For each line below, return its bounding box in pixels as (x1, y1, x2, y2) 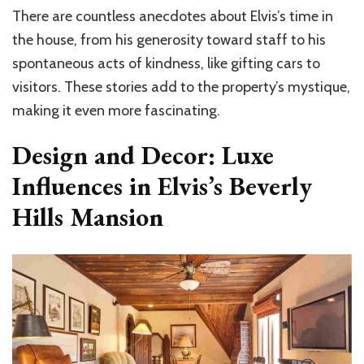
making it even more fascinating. (12, 102, 220, 120)
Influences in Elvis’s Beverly (12, 169, 312, 204)
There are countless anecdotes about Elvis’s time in (12, 7, 333, 26)
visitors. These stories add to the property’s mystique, (12, 78, 350, 97)
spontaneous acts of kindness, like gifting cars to (12, 54, 320, 73)
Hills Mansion (12, 200, 163, 235)
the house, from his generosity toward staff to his (12, 31, 326, 50)
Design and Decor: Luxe (12, 138, 274, 173)
